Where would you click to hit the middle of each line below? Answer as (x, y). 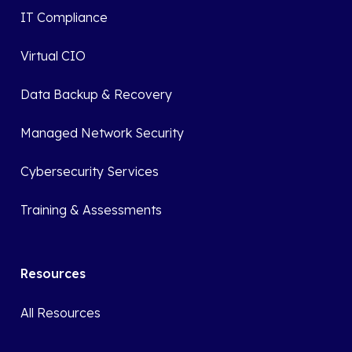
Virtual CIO (53, 56)
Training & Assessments (92, 210)
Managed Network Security (103, 133)
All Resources (61, 313)
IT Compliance (64, 17)
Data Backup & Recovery (97, 94)
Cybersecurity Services (90, 171)
